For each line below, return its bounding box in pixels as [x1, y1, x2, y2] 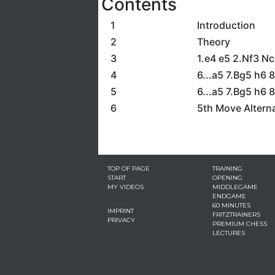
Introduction [196, 19, 255, 31]
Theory [196, 36, 230, 48]
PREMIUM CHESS [212, 220, 267, 228]
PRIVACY [107, 216, 135, 224]
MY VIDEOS [107, 183, 144, 191]
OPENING [212, 174, 242, 182]
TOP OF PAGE [107, 165, 150, 172]
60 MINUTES [212, 201, 250, 209]
